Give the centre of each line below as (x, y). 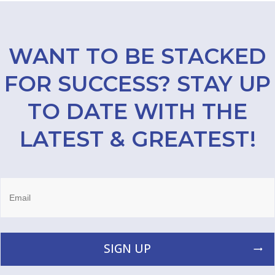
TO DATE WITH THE (137, 111)
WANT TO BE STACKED (137, 56)
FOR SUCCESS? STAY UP (137, 83)
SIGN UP (127, 249)
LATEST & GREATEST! (137, 139)
